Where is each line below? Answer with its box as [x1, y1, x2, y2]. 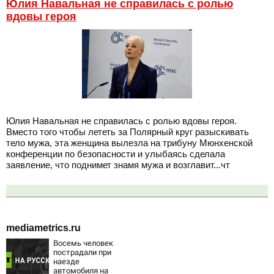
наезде [53, 256, 80, 267]
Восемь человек [53, 237, 113, 249]
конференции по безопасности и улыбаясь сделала [6, 148, 225, 159]
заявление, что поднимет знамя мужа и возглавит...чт [6, 159, 230, 170]
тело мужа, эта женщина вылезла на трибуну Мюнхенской [6, 137, 253, 148]
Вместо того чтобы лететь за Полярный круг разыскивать [6, 126, 249, 137]
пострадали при [53, 246, 111, 258]
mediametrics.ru [6, 223, 81, 234]
